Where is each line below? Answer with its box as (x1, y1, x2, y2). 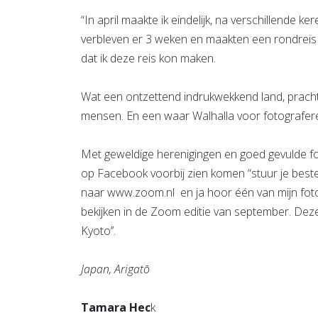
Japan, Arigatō (81, 261, 150, 278)
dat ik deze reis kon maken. (81, 50, 216, 67)
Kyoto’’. (81, 223, 116, 239)
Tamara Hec (81, 300, 150, 316)
